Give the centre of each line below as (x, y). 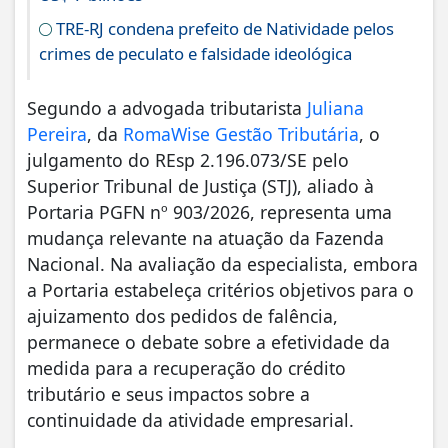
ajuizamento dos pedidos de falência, (182, 315)
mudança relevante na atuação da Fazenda (205, 237)
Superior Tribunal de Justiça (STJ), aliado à (200, 185)
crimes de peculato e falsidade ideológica (195, 53)
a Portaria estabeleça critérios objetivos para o (220, 289)
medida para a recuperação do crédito (186, 367)
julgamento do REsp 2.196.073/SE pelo (188, 159)
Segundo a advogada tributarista (167, 107)
